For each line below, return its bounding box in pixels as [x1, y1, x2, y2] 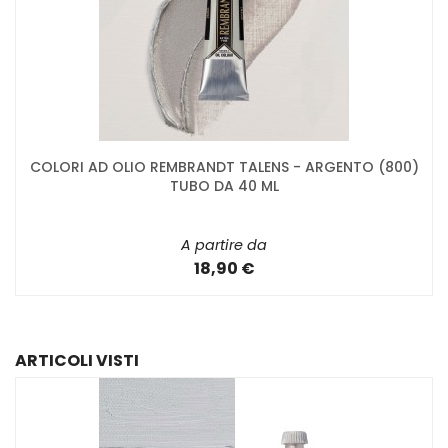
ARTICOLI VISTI [15, 348, 139, 372]
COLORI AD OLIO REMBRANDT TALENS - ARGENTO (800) [29, 156, 419, 177]
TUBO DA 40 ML [169, 175, 279, 196]
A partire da [181, 234, 267, 255]
